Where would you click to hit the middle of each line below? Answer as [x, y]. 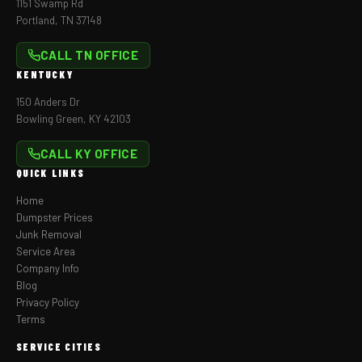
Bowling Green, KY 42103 [74, 119]
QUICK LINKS [51, 173]
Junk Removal [49, 234]
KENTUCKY [45, 74]
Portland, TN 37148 [59, 20]
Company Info [48, 268]
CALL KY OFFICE [89, 154]
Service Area [46, 251]
